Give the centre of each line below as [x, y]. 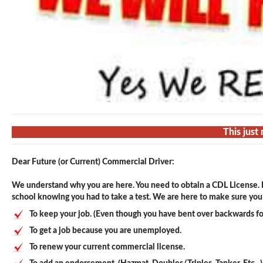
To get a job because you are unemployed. [105, 230]
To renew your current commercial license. [107, 247]
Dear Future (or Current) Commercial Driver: [93, 162]
